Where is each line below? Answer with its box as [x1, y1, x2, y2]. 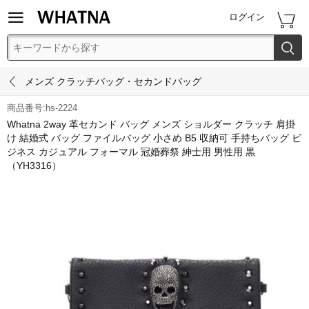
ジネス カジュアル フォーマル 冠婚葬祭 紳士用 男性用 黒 [7, 146, 255, 157]
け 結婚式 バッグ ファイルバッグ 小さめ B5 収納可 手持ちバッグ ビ [7, 132, 301, 143]
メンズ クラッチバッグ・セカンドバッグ [25, 76, 201, 87]
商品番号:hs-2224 [7, 103, 77, 113]
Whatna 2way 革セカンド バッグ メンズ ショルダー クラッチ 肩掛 [7, 119, 295, 130]
